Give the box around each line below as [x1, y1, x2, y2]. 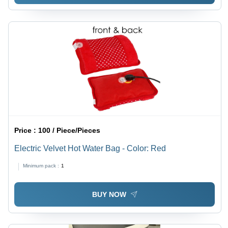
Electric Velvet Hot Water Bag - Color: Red [14, 144, 166, 153]
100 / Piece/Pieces [38, 126, 101, 134]
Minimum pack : [23, 162, 60, 168]
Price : [14, 126, 39, 134]
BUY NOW [92, 190, 126, 199]
